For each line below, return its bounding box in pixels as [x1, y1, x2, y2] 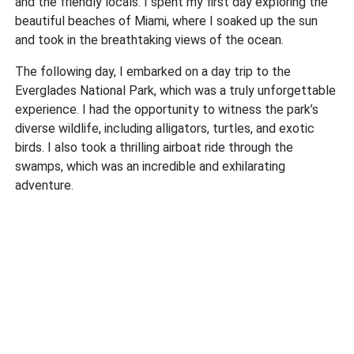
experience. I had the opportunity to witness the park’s [15, 102, 319, 118]
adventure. [15, 178, 74, 194]
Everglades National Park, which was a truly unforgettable [15, 83, 337, 99]
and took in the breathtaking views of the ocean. [15, 32, 284, 48]
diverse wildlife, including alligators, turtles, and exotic [15, 121, 315, 137]
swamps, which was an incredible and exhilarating [15, 159, 286, 175]
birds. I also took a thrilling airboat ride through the [15, 140, 294, 156]
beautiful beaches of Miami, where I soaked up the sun [15, 13, 318, 29]
